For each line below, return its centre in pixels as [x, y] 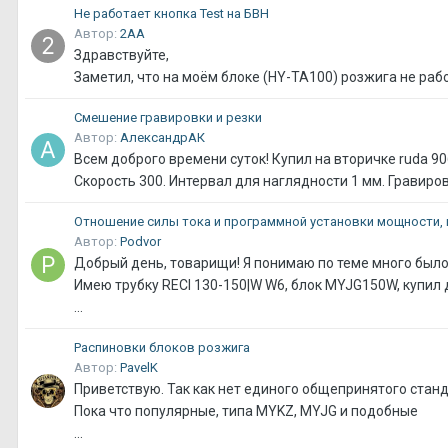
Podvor [140, 241]
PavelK [139, 367]
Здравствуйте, [121, 54]
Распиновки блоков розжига [162, 348]
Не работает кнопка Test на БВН [171, 14]
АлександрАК [162, 137]
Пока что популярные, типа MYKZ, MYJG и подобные [246, 410]
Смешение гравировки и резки [168, 118]
